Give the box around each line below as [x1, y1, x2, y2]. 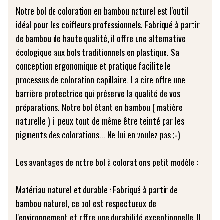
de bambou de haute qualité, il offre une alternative [16, 32, 186, 45]
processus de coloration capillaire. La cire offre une [16, 73, 185, 86]
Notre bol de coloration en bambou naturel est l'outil [16, 4, 188, 17]
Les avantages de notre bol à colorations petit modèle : [16, 156, 198, 168]
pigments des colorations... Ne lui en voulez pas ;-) [16, 128, 180, 141]
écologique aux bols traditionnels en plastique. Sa [16, 46, 179, 58]
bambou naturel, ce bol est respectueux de [16, 197, 156, 210]
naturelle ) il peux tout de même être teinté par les [16, 114, 184, 127]
